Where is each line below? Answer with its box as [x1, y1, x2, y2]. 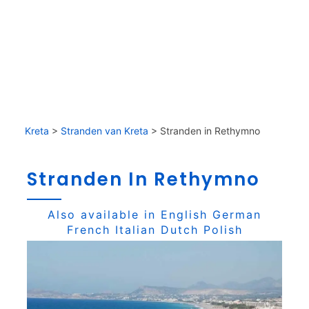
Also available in [48, 208, 161, 221]
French [66, 223, 110, 237]
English [161, 208, 208, 221]
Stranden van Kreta [61, 125, 148, 137]
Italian [114, 223, 156, 237]
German [212, 208, 261, 221]
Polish [203, 223, 243, 237]
